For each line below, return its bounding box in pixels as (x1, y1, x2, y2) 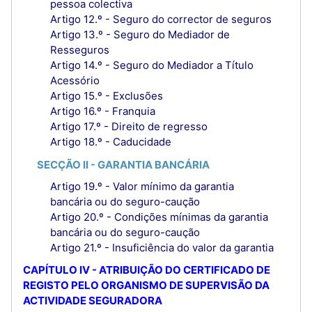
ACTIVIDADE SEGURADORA (23, 294, 162, 308)
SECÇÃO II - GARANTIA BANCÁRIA (36, 157, 210, 171)
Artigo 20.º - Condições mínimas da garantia (50, 210, 268, 224)
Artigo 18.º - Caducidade (50, 135, 171, 149)
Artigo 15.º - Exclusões (50, 89, 163, 103)
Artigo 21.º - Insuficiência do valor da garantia (50, 240, 274, 254)
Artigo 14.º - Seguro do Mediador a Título (50, 58, 253, 72)
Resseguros (50, 43, 109, 57)
